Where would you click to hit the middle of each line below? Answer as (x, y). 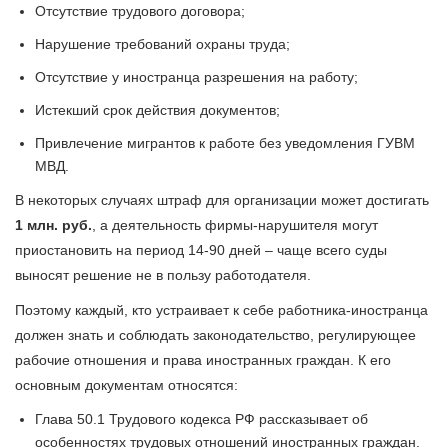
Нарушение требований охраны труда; (162, 44)
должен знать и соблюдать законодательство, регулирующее (215, 335)
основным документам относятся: (126, 385)
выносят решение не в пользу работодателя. (163, 275)
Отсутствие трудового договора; (140, 11)
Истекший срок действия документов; (157, 110)
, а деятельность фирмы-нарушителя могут (235, 225)
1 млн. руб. (53, 225)
